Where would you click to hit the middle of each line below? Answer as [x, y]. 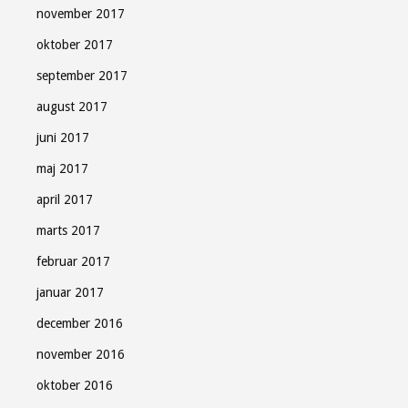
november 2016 [81, 354]
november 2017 [81, 14]
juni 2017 [63, 138]
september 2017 [82, 76]
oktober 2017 [75, 45]
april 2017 [65, 199]
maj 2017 [62, 168]
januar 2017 [70, 292]
